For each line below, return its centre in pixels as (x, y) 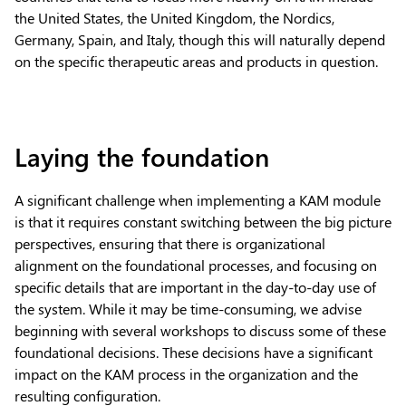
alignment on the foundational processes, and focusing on (196, 265)
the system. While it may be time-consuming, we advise (188, 308)
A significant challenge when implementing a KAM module (198, 199)
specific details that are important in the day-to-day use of (195, 286)
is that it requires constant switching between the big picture (203, 221)
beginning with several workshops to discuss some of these (200, 330)
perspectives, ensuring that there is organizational (170, 243)
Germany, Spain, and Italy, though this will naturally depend (200, 39)
